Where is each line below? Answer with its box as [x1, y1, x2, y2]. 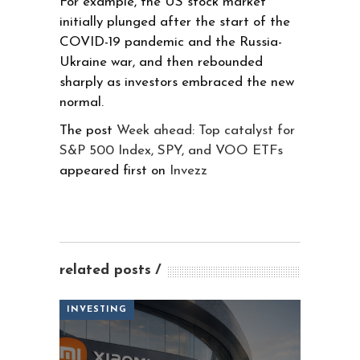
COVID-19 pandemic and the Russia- [59, 35, 282, 49]
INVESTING [67, 305, 127, 314]
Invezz [170, 163, 207, 178]
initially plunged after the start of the [59, 14, 290, 29]
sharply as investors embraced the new [59, 75, 294, 89]
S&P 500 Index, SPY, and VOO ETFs [59, 143, 283, 157]
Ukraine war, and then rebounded [59, 55, 263, 69]
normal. [59, 95, 104, 109]
